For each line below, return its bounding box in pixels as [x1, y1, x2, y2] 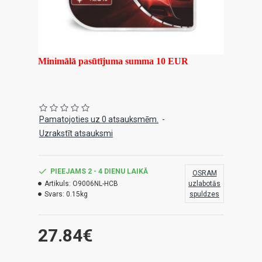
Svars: [44, 190, 64, 198]
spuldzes [189, 190, 219, 198]
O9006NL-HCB [73, 180, 118, 188]
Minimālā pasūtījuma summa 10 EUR [38, 56, 188, 66]
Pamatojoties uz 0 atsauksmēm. [39, 115, 158, 124]
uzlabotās [188, 180, 220, 188]
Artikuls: [44, 180, 71, 188]
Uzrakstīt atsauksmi [39, 129, 113, 138]
